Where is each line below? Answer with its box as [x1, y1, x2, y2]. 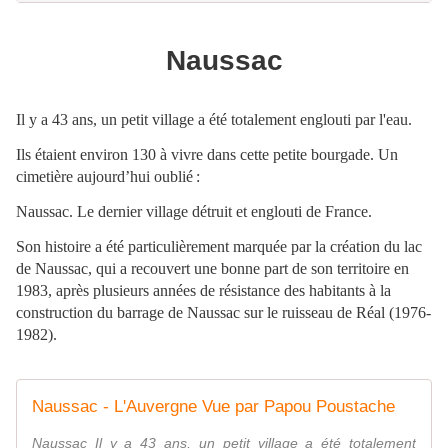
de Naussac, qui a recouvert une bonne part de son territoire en [16, 260, 409, 278]
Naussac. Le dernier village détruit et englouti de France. [16, 203, 372, 221]
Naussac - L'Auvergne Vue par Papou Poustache [32, 397, 395, 417]
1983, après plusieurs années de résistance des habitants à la [16, 282, 391, 300]
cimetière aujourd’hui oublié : [16, 168, 200, 186]
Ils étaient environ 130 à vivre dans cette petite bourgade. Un [16, 146, 398, 164]
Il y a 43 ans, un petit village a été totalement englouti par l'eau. [16, 111, 412, 129]
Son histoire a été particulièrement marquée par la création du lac [16, 238, 422, 256]
